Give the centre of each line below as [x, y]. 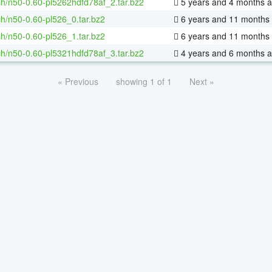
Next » [202, 81]
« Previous [78, 81]
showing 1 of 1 [144, 81]
